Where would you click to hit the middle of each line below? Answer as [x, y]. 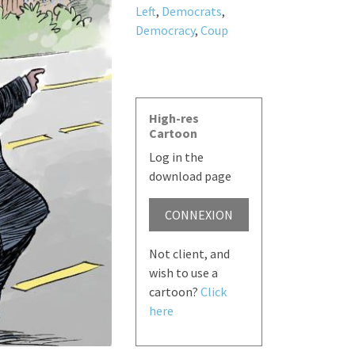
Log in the [176, 157]
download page [190, 176]
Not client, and [189, 254]
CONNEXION [198, 215]
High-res [174, 118]
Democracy [165, 30]
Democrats [191, 11]
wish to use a [183, 273]
